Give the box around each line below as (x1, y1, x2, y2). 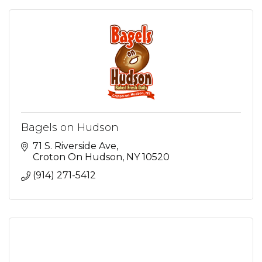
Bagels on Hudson (21, 120, 119, 134)
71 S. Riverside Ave (33, 140, 116, 151)
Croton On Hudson (33, 151, 122, 163)
